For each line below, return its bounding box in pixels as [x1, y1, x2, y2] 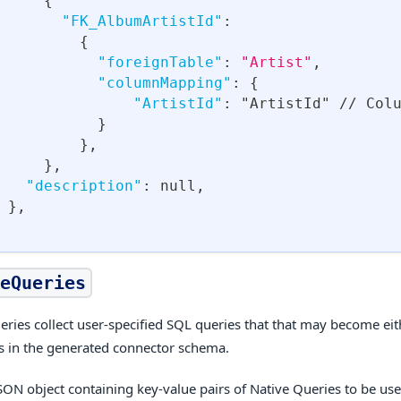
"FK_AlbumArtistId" [62, 13, 223, 30]
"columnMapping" [98, 74, 232, 92]
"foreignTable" [98, 54, 223, 72]
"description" [26, 177, 142, 195]
